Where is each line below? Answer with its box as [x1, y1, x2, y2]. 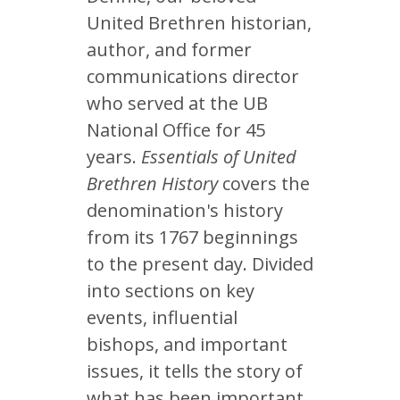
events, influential [87, 305, 237, 329]
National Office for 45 [87, 118, 265, 142]
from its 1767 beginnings [87, 225, 298, 249]
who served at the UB [87, 91, 268, 115]
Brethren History [87, 171, 218, 196]
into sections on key [87, 279, 254, 303]
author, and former [87, 37, 252, 62]
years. [87, 145, 141, 169]
